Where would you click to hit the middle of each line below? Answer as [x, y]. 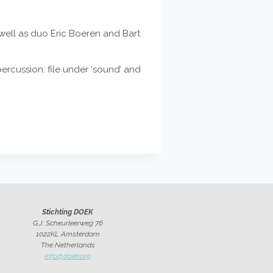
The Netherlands [68, 245]
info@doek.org [68, 256]
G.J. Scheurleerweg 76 [68, 223]
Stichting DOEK [68, 212]
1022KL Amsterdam [68, 234]
